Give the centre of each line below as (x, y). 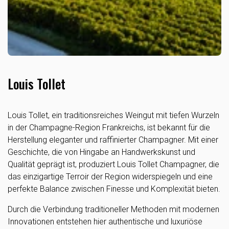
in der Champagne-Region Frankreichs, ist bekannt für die (109, 128)
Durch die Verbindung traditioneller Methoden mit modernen (113, 209)
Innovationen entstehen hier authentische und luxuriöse (105, 222)
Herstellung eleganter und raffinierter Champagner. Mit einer (113, 140)
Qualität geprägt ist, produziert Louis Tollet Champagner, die (113, 164)
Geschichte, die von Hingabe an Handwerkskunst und (101, 152)
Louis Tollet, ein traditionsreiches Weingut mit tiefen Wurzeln (113, 115)
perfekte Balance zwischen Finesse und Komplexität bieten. (114, 189)
